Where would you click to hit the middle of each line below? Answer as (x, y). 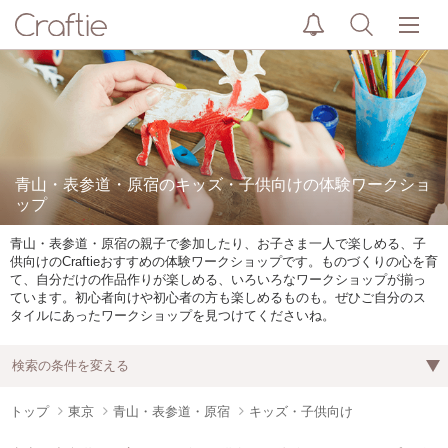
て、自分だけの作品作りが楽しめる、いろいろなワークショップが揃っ (218, 279)
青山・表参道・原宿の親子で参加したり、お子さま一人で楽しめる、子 (218, 243)
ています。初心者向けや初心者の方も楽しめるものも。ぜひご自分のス (218, 297)
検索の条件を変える (70, 365)
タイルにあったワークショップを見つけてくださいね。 (172, 315)
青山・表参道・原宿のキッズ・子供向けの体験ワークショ (223, 184)
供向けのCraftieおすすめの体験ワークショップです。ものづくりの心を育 (224, 261)
